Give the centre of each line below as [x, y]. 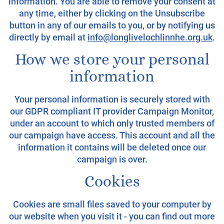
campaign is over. [112, 159]
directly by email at [48, 37]
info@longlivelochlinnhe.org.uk [150, 37]
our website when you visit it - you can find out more [112, 216]
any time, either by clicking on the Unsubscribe [112, 13]
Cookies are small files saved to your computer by [112, 204]
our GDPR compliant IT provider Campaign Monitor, [112, 111]
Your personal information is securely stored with [112, 99]
